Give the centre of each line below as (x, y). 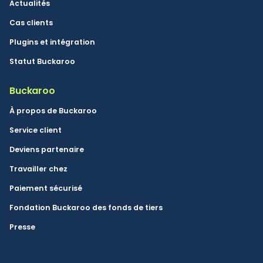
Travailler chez (38, 169)
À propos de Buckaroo (53, 111)
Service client (36, 130)
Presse (22, 227)
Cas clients (31, 23)
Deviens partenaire (47, 150)
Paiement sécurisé (46, 188)
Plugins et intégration (52, 42)
